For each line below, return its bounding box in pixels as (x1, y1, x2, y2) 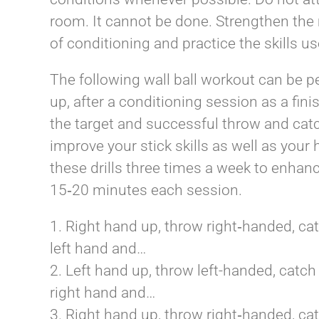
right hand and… (50, 284, 155, 302)
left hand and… (50, 240, 146, 258)
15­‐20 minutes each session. (50, 182, 242, 199)
